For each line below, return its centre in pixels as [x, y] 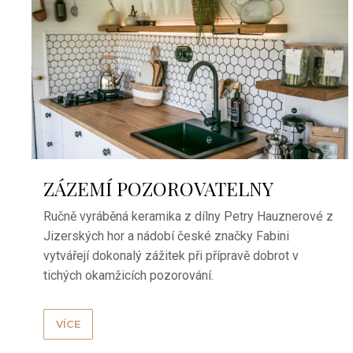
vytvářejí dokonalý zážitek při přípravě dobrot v [171, 255]
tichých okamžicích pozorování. [131, 275]
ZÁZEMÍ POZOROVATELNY [158, 188]
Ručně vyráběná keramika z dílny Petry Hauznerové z [188, 216]
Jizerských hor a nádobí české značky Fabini [166, 236]
